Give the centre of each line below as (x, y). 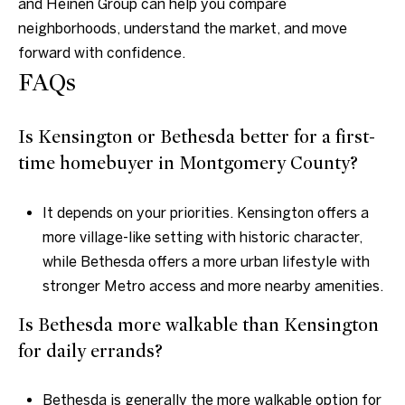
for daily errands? (90, 351)
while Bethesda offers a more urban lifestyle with (206, 261)
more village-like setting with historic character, (202, 236)
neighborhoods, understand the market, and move (183, 28)
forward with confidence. (102, 53)
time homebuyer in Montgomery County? (188, 163)
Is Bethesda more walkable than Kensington (198, 325)
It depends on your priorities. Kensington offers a (205, 212)
